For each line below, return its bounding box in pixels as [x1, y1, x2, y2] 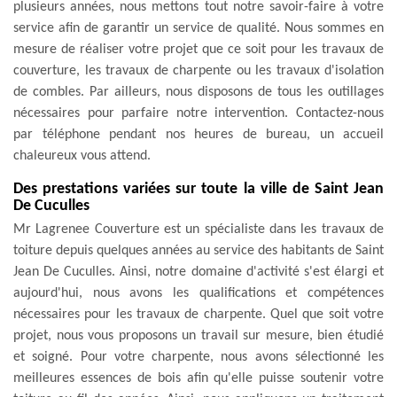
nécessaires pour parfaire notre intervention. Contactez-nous [13, 105, 384, 121]
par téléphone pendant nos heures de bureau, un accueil [13, 127, 384, 142]
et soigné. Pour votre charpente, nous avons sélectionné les [13, 349, 384, 364]
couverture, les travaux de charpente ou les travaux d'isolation [13, 63, 384, 78]
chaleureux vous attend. [13, 148, 151, 163]
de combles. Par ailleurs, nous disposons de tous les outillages [13, 84, 384, 99]
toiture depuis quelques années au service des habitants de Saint [13, 243, 384, 258]
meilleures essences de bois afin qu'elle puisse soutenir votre [13, 370, 384, 385]
